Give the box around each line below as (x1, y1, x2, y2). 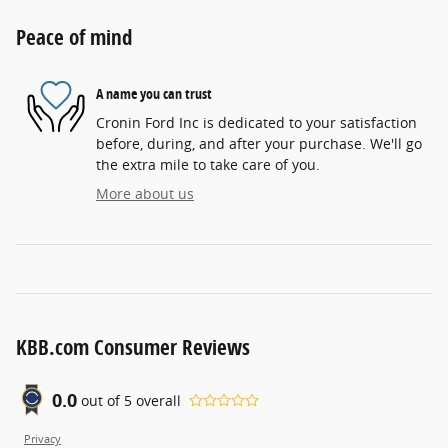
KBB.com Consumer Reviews (16, 333, 250, 362)
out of (81, 390, 124, 410)
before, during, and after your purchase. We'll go (96, 134, 422, 154)
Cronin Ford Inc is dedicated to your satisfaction (96, 113, 417, 133)
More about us (96, 184, 194, 204)
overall (132, 390, 181, 410)
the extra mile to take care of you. (96, 155, 320, 175)
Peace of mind (16, 23, 132, 52)
